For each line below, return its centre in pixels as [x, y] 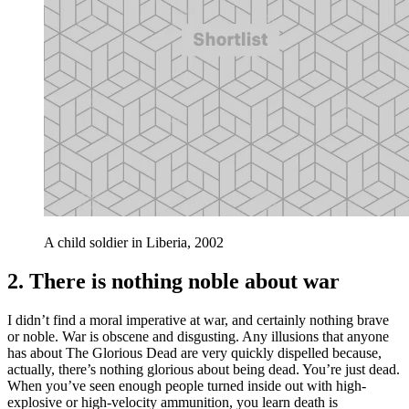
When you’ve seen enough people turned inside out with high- [187, 385]
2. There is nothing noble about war [173, 281]
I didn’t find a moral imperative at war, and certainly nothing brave [198, 320]
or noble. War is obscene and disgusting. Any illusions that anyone [198, 336]
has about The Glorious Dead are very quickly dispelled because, [194, 352]
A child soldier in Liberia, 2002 [134, 242]
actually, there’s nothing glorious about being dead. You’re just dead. [204, 369]
